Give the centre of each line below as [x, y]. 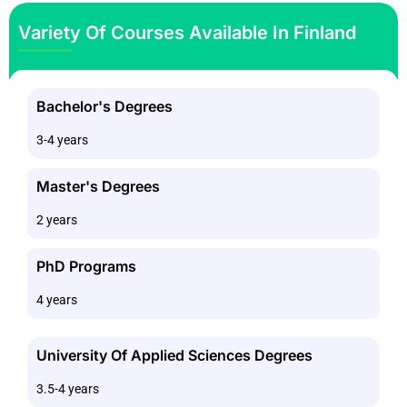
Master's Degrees [98, 187]
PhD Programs [86, 267]
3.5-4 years [68, 389]
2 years [57, 220]
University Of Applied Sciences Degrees [174, 356]
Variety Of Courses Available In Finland [187, 33]
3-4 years [62, 140]
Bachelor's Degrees [104, 107]
